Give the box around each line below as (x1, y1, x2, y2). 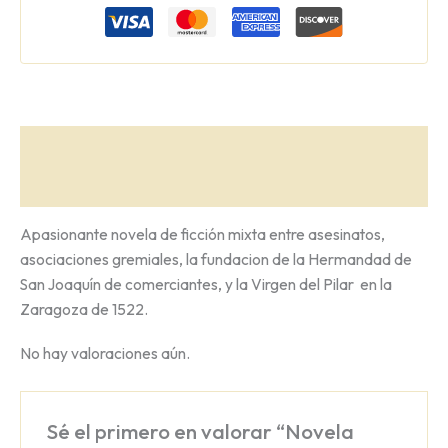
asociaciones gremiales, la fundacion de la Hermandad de (20, 249, 412, 270)
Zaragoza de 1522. (20, 299, 148, 320)
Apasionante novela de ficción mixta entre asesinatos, (20, 224, 385, 245)
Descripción (20, 135, 105, 156)
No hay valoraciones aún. (20, 342, 190, 363)
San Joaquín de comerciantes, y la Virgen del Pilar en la (20, 274, 392, 295)
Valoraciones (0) (20, 176, 139, 197)
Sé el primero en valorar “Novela (46, 417, 354, 444)
